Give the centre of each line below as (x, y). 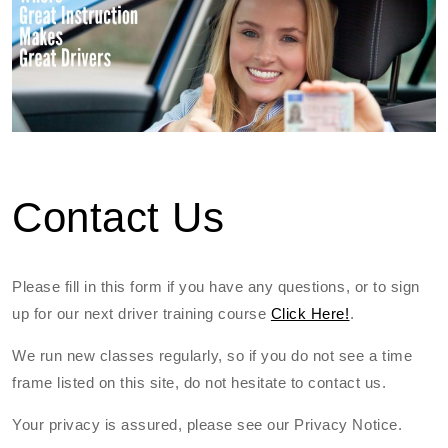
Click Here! (310, 313)
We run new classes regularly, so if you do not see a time (212, 355)
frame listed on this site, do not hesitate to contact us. (199, 382)
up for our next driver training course (141, 313)
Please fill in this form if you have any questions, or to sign (216, 286)
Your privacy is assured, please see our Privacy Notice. (207, 424)
